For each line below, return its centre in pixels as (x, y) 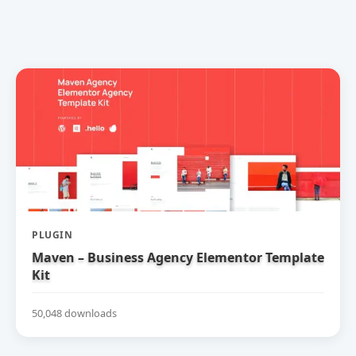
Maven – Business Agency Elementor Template (178, 257)
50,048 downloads (74, 313)
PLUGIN (52, 235)
